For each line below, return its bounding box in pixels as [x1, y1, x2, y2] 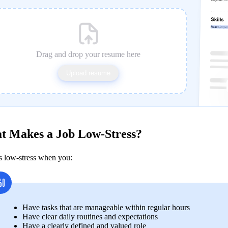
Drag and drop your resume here [36, 50, 140, 59]
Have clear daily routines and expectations [22, 212, 160, 221]
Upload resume [66, 69, 110, 77]
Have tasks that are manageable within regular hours [22, 203, 192, 212]
